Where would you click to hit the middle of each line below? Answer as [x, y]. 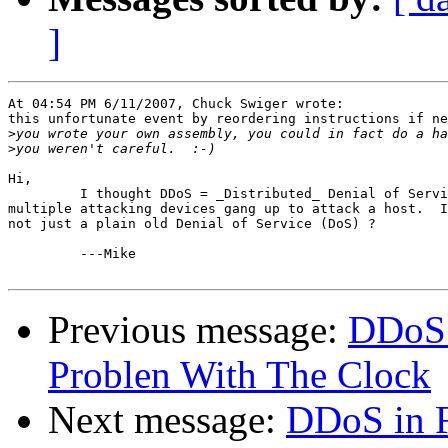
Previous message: [198, 330]
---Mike [76, 254]
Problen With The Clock [239, 375]
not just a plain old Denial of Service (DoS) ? [192, 224]
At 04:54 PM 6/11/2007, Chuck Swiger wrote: [176, 104]
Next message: [167, 420]
